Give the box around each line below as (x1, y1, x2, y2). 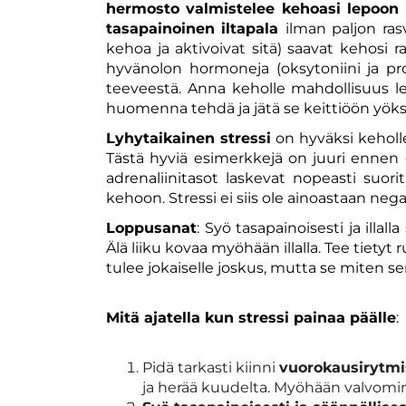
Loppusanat (106, 218, 197, 237)
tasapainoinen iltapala (106, 19, 285, 37)
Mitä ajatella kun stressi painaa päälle (106, 308, 396, 326)
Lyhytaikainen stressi (106, 129, 272, 147)
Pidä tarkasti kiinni (142, 358, 279, 376)
